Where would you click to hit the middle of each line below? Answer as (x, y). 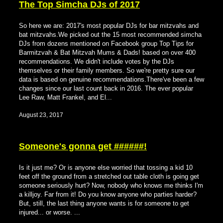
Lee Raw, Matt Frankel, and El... (65, 97)
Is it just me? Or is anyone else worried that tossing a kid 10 (106, 167)
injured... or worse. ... (50, 212)
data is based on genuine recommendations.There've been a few (111, 79)
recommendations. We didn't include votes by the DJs (97, 61)
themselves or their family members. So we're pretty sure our (107, 70)
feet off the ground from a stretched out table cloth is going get (109, 176)
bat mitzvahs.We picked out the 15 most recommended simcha (110, 34)
